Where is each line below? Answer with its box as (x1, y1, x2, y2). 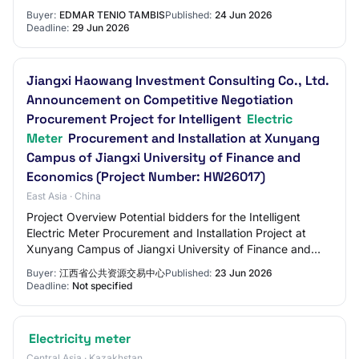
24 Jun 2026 (215, 9, 272, 21)
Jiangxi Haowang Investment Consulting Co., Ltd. (26, 72, 329, 89)
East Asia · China (26, 190, 101, 202)
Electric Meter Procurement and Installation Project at (26, 226, 306, 240)
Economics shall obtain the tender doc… (26, 258, 236, 272)
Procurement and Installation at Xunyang (65, 130, 320, 147)
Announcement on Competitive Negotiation (26, 91, 293, 108)
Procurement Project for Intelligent (26, 111, 244, 127)
